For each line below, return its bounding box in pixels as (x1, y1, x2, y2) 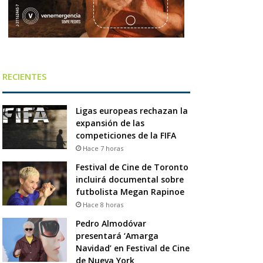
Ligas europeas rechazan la (75, 104, 188, 116)
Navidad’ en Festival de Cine (75, 242, 190, 254)
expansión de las (75, 117, 144, 129)
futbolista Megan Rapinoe (75, 186, 187, 197)
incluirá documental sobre (75, 173, 184, 185)
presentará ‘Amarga (75, 230, 159, 241)
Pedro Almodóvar (75, 217, 146, 229)
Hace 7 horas (82, 143, 123, 153)
